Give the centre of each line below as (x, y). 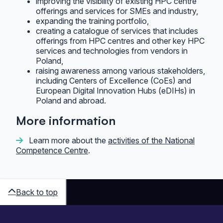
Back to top (37, 192)
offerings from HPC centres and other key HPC (120, 41)
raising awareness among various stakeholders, (120, 71)
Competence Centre (52, 150)
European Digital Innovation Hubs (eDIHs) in (115, 91)
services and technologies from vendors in (112, 51)
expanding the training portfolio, (92, 21)
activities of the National (151, 140)
